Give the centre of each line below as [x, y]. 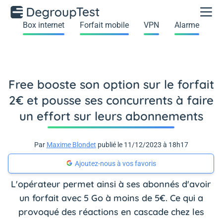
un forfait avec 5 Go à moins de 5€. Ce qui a [111, 198]
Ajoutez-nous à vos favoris [115, 164]
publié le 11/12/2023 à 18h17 [142, 145]
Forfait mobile [104, 25]
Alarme [187, 25]
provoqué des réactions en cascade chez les [111, 212]
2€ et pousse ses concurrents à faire [111, 100]
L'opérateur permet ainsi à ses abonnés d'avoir [111, 184]
